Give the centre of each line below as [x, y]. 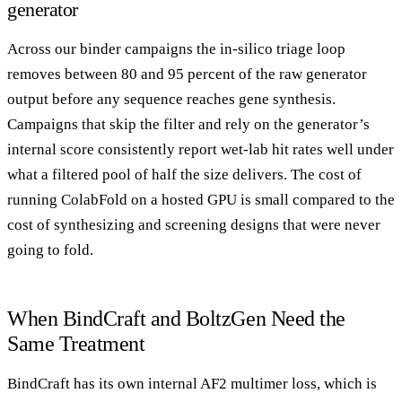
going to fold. [50, 249]
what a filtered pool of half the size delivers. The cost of [184, 174]
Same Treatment [76, 343]
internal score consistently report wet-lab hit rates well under [201, 149]
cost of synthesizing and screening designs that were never [194, 224]
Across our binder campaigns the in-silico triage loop [176, 48]
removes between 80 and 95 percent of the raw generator [187, 74]
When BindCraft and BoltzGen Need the [176, 318]
